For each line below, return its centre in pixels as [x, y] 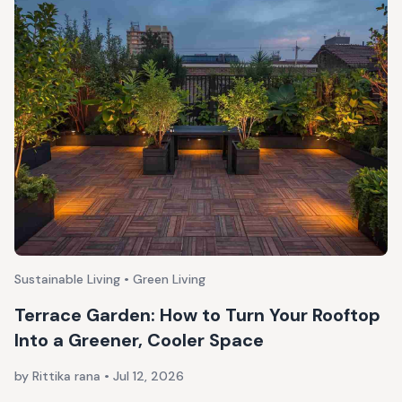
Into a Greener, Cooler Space [139, 340]
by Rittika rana [59, 376]
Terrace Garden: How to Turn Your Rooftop [197, 315]
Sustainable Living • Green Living [110, 279]
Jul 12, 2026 [149, 376]
